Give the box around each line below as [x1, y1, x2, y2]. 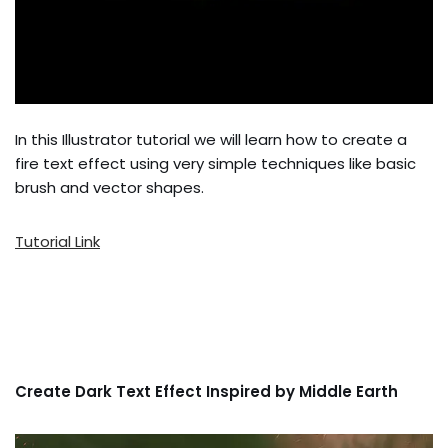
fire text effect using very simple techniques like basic [15, 153, 416, 175]
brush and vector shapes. [15, 177, 204, 199]
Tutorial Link [15, 231, 100, 253]
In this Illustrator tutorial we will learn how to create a [15, 129, 407, 151]
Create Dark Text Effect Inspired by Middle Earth [15, 381, 398, 403]
